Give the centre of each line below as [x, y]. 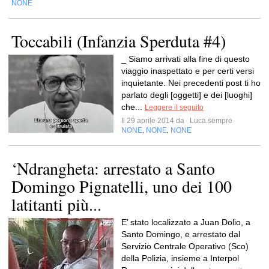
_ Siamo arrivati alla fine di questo [186, 59]
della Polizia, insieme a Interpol [180, 258]
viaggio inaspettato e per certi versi [188, 71]
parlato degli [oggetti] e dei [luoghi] [187, 95]
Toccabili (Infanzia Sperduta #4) [119, 41]
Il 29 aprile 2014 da [155, 121]
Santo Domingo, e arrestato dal [181, 234]
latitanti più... [56, 204]
